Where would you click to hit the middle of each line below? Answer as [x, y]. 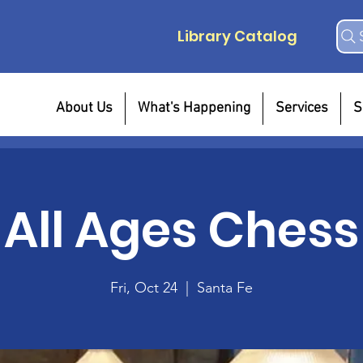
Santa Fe [225, 288]
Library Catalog [237, 36]
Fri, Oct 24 [144, 288]
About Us [84, 108]
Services [301, 108]
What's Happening [194, 108]
